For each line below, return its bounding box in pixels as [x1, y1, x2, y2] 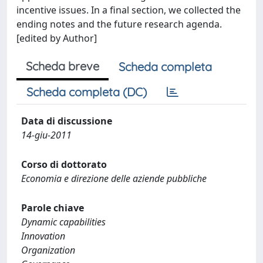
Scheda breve [26, 59, 99, 73]
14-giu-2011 [21, 129, 72, 141]
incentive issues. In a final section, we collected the [16, 4, 241, 16]
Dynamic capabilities [21, 215, 106, 228]
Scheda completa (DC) [26, 85, 147, 99]
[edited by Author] [16, 32, 97, 45]
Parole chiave [21, 201, 84, 214]
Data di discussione [21, 114, 112, 127]
